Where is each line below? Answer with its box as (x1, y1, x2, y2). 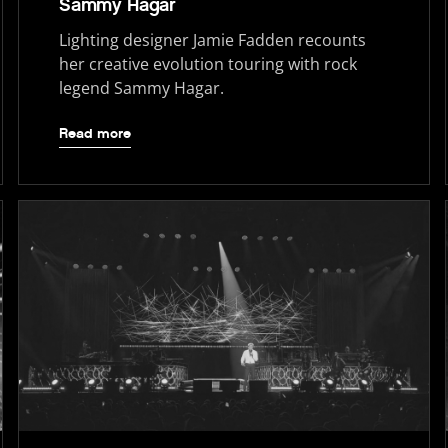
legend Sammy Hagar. (59, 76, 225, 99)
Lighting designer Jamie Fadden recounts (59, 28, 367, 51)
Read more (59, 125, 132, 143)
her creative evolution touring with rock (59, 52, 358, 75)
